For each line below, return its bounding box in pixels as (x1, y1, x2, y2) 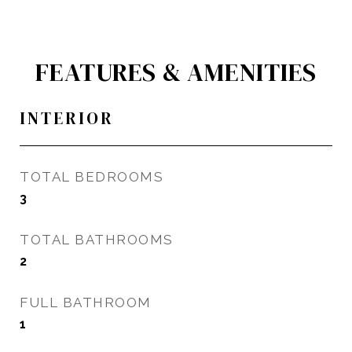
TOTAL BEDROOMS (20, 169, 163, 185)
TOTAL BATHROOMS (20, 232, 174, 247)
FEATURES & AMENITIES (35, 55, 317, 90)
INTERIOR (20, 107, 114, 130)
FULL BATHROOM (20, 295, 152, 310)
